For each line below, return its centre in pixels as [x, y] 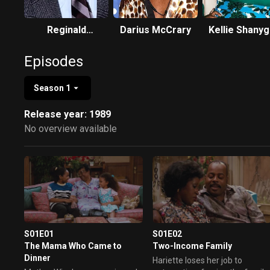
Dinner [37, 258]
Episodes [54, 61]
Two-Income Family [193, 246]
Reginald [66, 30]
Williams [245, 44]
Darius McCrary [155, 30]
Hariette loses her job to [198, 260]
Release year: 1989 [67, 114]
